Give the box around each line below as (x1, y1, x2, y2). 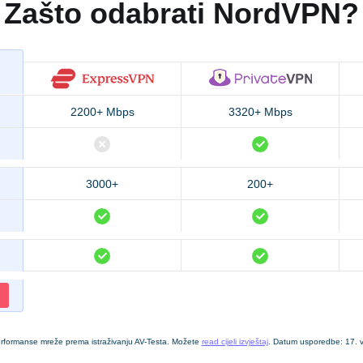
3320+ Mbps (228, 105, 293, 118)
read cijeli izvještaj (201, 337, 268, 347)
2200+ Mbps (70, 105, 135, 118)
